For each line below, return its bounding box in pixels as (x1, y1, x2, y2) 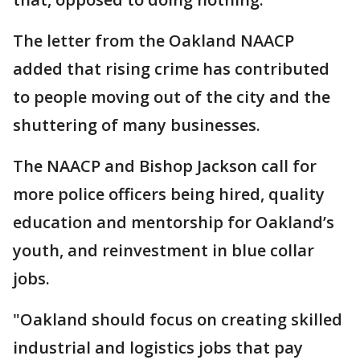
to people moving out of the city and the (13, 86, 330, 108)
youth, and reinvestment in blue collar (13, 239, 314, 261)
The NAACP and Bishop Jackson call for (13, 155, 317, 177)
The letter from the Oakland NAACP (13, 30, 294, 51)
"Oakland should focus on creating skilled (13, 309, 342, 330)
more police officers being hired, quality (13, 183, 325, 205)
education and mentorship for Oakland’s (13, 211, 334, 233)
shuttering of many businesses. (13, 114, 264, 136)
